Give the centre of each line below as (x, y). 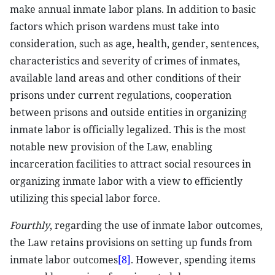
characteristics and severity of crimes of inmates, (125, 61)
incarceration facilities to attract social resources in (130, 164)
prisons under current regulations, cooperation (121, 95)
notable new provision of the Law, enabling (111, 147)
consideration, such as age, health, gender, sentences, (134, 44)
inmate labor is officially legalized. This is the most (128, 130)
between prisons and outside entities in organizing (128, 112)
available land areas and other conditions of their (126, 78)
